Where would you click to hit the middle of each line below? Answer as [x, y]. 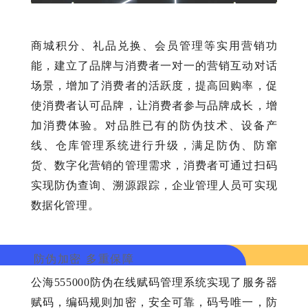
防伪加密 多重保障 [84, 259]
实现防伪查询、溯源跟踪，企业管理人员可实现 [154, 186]
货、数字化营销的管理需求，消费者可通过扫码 [154, 166]
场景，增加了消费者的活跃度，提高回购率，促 [154, 86]
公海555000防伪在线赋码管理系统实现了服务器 [154, 283]
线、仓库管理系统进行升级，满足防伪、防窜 [154, 146]
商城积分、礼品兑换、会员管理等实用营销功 [154, 46]
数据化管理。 [65, 206]
